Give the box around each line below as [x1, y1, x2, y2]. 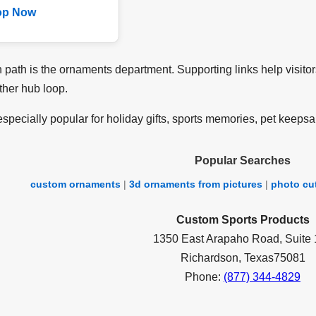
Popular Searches [195, 154, 291, 166]
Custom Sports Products [176, 214, 310, 226]
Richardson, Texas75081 [180, 252, 305, 264]
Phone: [185, 271, 224, 283]
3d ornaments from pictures [129, 179, 262, 190]
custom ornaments [30, 179, 121, 190]
